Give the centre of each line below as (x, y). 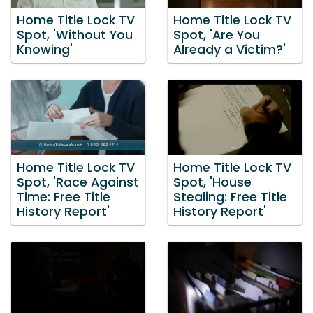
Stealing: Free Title (230, 197)
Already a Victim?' (230, 50)
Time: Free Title (64, 197)
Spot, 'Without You (75, 35)
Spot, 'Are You (217, 35)
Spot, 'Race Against (78, 182)
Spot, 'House (212, 182)
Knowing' (45, 50)
